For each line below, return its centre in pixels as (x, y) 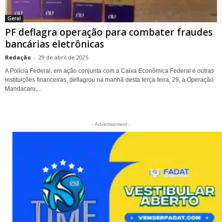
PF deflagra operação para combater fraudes (109, 32)
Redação (18, 57)
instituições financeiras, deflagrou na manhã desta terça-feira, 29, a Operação (109, 80)
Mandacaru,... (23, 88)
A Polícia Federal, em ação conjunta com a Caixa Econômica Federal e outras (110, 71)
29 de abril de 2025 (63, 57)
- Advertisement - (111, 124)
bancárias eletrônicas (55, 44)
